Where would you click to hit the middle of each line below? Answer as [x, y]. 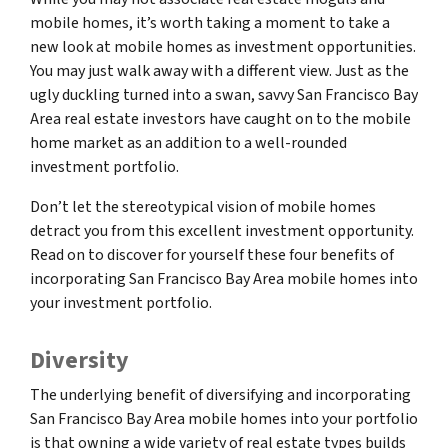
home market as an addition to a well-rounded [188, 143]
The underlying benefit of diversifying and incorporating [220, 395]
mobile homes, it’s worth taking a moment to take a [210, 23]
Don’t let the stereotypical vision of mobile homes [203, 207]
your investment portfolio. [121, 303]
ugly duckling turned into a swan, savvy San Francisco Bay [224, 95]
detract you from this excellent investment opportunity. [222, 231]
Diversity [79, 360]
